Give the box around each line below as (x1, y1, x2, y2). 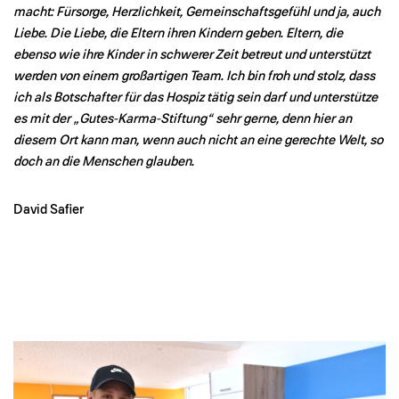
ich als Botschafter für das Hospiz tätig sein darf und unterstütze (13, 90, 378, 104)
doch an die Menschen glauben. (13, 154, 194, 168)
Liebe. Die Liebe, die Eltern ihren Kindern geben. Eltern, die (13, 26, 343, 40)
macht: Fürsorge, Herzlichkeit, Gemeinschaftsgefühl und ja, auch (13, 4, 380, 19)
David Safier (13, 202, 84, 216)
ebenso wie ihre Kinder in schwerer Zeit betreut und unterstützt (13, 47, 370, 61)
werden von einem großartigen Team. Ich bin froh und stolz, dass (13, 69, 375, 83)
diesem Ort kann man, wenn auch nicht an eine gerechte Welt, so (13, 133, 383, 147)
